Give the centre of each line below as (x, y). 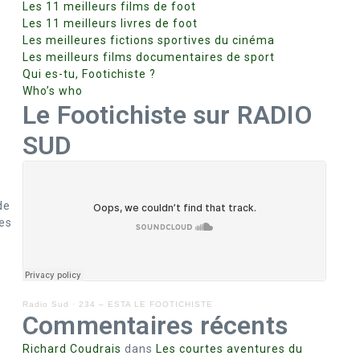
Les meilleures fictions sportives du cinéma (149, 40)
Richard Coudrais (72, 349)
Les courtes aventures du (229, 349)
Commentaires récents (155, 325)
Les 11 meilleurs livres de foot (110, 23)
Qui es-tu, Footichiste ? (89, 74)
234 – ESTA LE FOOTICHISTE (146, 304)
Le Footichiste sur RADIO (167, 115)
